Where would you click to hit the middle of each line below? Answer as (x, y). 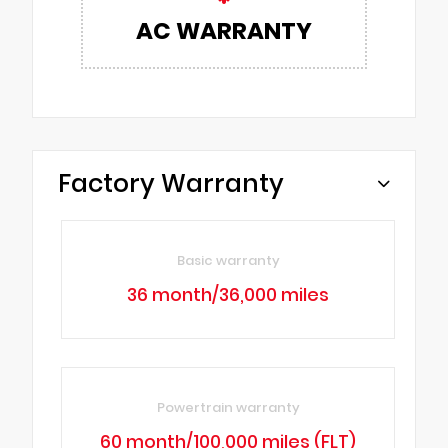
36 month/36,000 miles (228, 294)
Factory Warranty (171, 184)
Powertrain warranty (228, 407)
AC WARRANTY (224, 31)
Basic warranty (228, 260)
